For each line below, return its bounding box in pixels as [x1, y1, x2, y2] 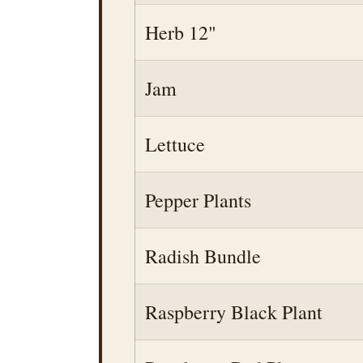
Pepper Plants [145, 187, 251, 213]
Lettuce [145, 131, 205, 157]
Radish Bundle [145, 243, 261, 269]
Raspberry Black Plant [145, 299, 322, 325]
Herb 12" [145, 19, 216, 45]
